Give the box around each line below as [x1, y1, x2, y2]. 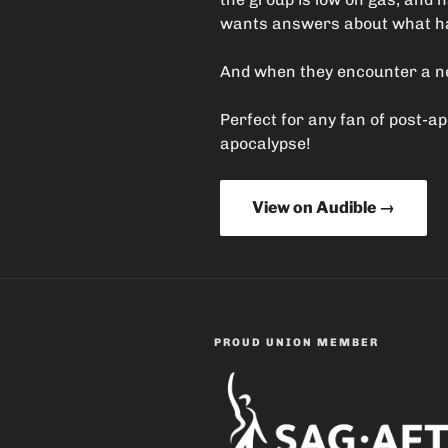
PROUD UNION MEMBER [214, 335, 379, 349]
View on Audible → [252, 197, 395, 217]
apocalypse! [220, 133, 311, 153]
